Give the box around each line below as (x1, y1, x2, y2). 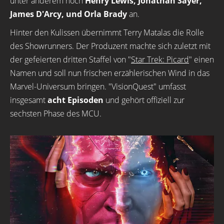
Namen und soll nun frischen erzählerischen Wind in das (10, 67, 209, 78)
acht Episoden (47, 94, 103, 105)
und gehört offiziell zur (103, 94, 184, 105)
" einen (189, 54, 214, 65)
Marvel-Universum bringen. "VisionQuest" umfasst (10, 81, 186, 92)
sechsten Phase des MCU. (10, 108, 101, 119)
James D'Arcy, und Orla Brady (10, 8, 127, 19)
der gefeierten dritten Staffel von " (10, 54, 131, 65)
